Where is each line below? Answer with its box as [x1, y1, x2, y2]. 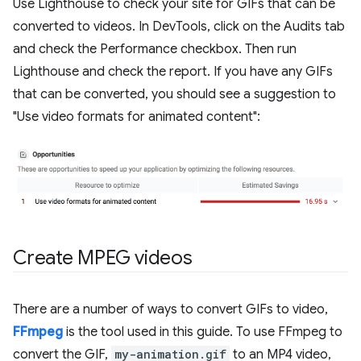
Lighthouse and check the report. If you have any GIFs [13, 63, 333, 80]
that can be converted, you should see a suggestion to [13, 85, 336, 102]
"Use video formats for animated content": [13, 108, 260, 125]
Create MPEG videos [13, 245, 193, 270]
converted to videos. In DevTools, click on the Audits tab [13, 18, 345, 35]
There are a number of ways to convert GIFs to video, [13, 301, 328, 317]
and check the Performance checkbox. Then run [13, 40, 297, 57]
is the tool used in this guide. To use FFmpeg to [63, 323, 342, 340]
